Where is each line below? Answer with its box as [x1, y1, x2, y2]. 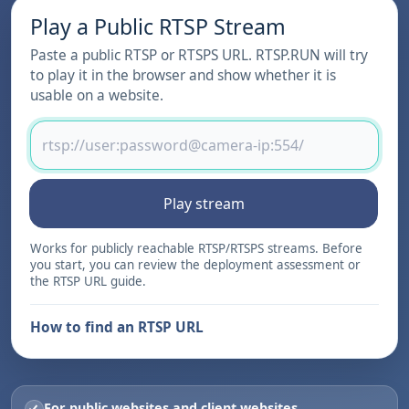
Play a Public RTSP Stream [30, 12, 286, 42]
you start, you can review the [30, 257, 204, 274]
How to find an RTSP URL [30, 318, 204, 338]
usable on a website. [30, 86, 163, 106]
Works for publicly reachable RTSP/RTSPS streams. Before [30, 240, 362, 257]
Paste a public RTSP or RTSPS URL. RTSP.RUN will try [30, 46, 368, 66]
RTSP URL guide [53, 273, 142, 290]
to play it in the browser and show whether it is [30, 66, 336, 86]
